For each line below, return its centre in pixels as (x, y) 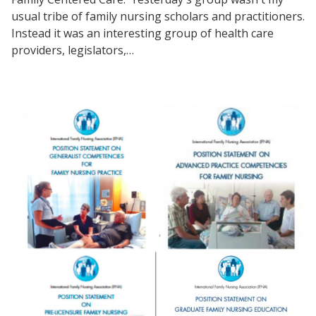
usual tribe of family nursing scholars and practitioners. (158, 16)
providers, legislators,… (73, 50)
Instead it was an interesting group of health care (142, 33)
